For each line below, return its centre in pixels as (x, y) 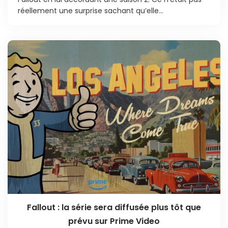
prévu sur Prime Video (114, 221)
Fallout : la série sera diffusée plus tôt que (114, 207)
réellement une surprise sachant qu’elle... (91, 10)
